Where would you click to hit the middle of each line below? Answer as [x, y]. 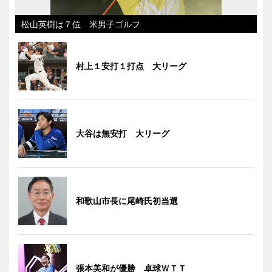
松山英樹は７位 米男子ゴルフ [81, 24]
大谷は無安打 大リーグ [123, 134]
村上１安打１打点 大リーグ [131, 66]
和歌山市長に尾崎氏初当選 [127, 201]
